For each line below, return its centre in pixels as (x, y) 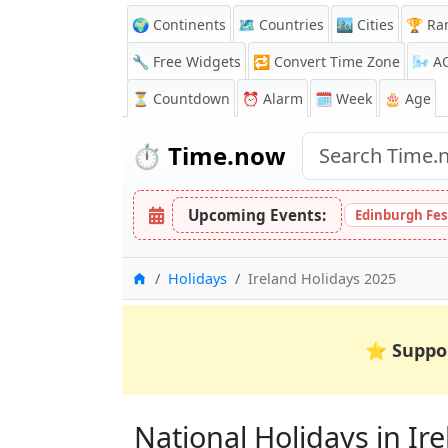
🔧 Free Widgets (186, 61)
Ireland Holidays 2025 (322, 278)
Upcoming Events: (257, 215)
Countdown (191, 98)
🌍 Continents (179, 24)
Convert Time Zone (337, 61)
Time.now (224, 155)
